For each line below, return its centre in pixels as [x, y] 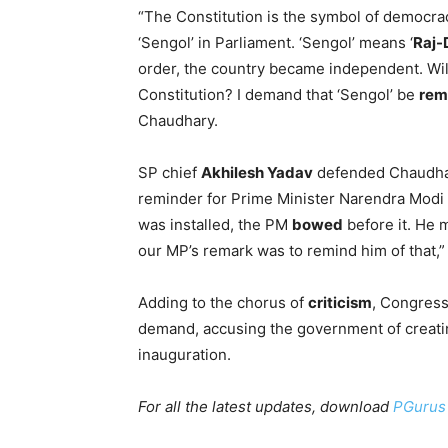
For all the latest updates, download [265, 406]
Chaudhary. [178, 120]
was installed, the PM [215, 224]
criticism [340, 302]
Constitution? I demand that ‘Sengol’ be [278, 94]
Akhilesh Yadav [257, 172]
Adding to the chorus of [223, 302]
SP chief [169, 172]
